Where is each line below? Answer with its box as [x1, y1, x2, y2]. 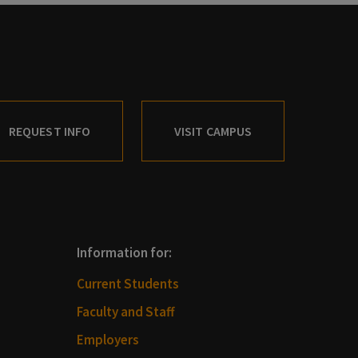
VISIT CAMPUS [174, 122, 252, 139]
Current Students [76, 274, 179, 292]
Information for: [76, 243, 172, 261]
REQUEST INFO [9, 122, 91, 139]
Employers [76, 330, 139, 348]
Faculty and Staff [76, 302, 175, 320]
